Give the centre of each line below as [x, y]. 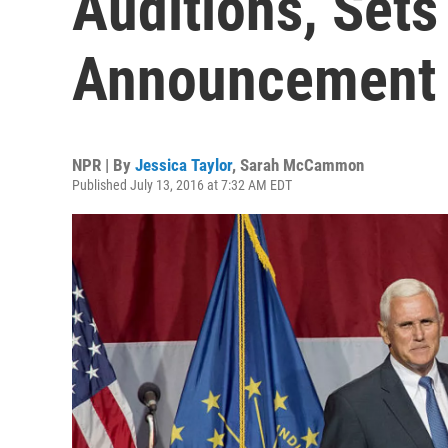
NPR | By [103, 165]
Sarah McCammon [302, 165]
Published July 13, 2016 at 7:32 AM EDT [182, 185]
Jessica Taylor [183, 165]
